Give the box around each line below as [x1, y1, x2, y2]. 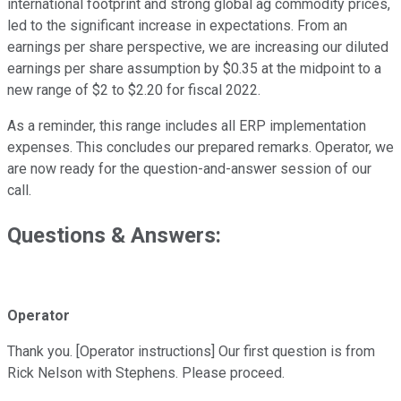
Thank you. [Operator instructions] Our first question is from [7, 343, 375, 361]
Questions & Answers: [7, 223, 221, 249]
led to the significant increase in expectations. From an [7, 17, 347, 35]
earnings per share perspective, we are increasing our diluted [7, 38, 388, 56]
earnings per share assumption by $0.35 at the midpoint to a [7, 60, 381, 78]
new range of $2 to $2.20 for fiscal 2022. [7, 81, 260, 99]
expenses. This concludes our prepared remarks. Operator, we [7, 139, 394, 157]
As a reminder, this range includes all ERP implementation [7, 117, 366, 135]
